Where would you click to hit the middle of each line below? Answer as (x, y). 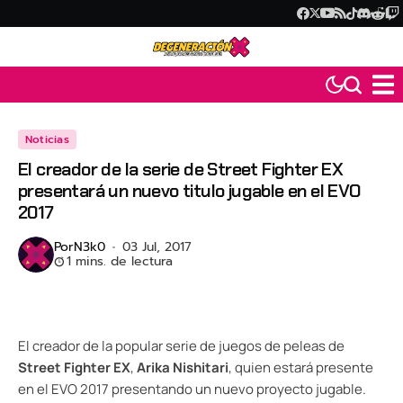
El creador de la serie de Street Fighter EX (181, 170)
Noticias (47, 140)
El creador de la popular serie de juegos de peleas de (181, 346)
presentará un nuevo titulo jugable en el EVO (189, 191)
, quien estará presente (301, 368)
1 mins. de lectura (120, 262)
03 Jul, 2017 (157, 247)
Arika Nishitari (183, 368)
